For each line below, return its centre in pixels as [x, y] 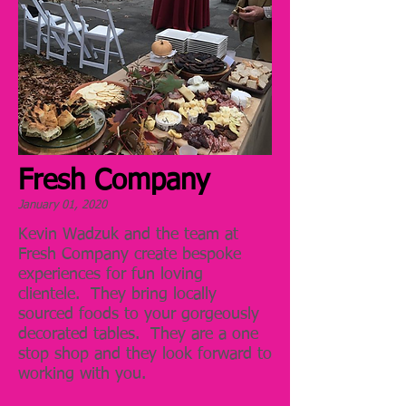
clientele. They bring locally [117, 295]
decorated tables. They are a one [138, 334]
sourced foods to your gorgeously [139, 314]
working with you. [82, 374]
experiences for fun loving [111, 275]
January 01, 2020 [63, 205]
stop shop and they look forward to [145, 354]
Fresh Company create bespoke [130, 255]
